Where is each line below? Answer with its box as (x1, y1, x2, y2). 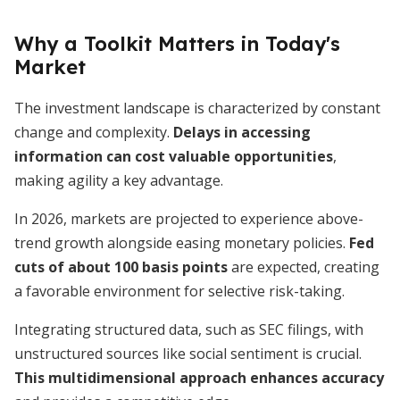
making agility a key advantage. (14, 171, 223, 190)
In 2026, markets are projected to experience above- (14, 209, 363, 229)
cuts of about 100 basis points (14, 257, 228, 277)
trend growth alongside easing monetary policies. (14, 233, 349, 253)
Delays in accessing (173, 122, 311, 142)
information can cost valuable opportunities (14, 146, 333, 166)
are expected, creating (228, 257, 379, 277)
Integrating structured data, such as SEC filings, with (14, 320, 363, 339)
